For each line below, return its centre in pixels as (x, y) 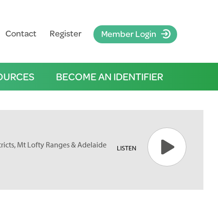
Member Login (128, 34)
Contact (21, 33)
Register (65, 33)
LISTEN (126, 148)
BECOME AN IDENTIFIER (109, 76)
